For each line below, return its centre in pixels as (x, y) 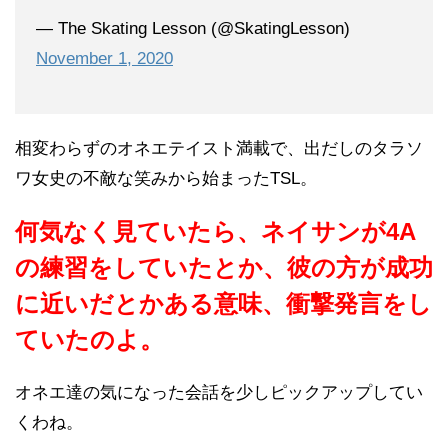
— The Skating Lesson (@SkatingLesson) (193, 28)
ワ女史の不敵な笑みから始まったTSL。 (166, 178)
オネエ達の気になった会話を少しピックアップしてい (219, 392)
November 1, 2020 (104, 58)
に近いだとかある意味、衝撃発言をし (223, 303)
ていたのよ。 (89, 339)
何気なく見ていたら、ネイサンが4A (215, 231)
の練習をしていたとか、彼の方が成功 (224, 267)
